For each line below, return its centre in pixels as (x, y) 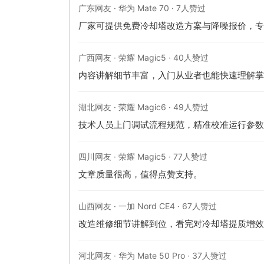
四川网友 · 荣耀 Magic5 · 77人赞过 (143, 156)
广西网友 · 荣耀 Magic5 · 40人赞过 (143, 57)
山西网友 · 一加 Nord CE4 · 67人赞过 (148, 206)
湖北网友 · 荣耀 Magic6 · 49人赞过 (143, 107)
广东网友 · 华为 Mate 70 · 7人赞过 (142, 8)
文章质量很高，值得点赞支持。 (140, 174)
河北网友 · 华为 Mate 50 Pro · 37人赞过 (153, 255)
